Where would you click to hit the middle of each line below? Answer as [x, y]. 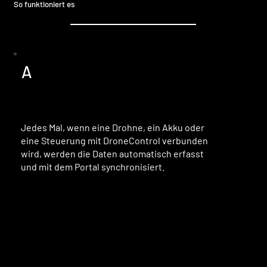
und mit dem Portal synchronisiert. [93, 167]
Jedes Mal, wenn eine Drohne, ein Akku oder [113, 128]
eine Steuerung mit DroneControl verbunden [115, 141]
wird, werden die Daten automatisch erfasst [113, 154]
